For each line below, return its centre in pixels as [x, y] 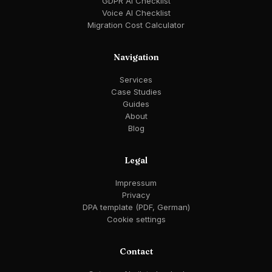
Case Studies [136, 92]
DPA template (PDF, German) [136, 207]
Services [136, 80]
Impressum [136, 183]
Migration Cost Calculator [136, 25]
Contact [136, 252]
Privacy [136, 195]
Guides [136, 104]
